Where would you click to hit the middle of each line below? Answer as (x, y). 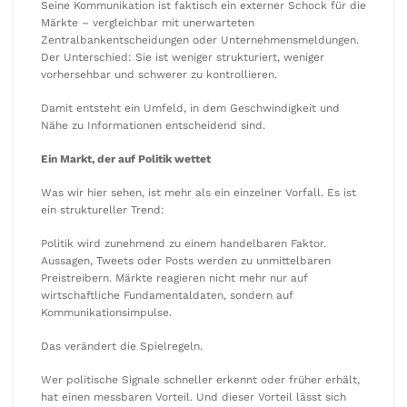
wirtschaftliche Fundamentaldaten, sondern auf (167, 295)
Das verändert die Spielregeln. (122, 346)
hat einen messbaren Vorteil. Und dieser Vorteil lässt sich (194, 397)
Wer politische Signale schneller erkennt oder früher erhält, (200, 380)
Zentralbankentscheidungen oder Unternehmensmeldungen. (200, 40)
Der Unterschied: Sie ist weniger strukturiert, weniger (183, 57)
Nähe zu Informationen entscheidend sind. (153, 125)
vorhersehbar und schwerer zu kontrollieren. (159, 74)
